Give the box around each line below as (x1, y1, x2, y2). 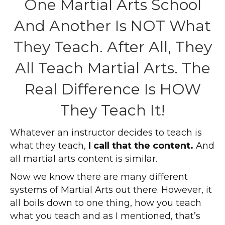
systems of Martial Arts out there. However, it (10, 184, 212, 196)
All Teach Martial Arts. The (15, 59, 210, 78)
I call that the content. (88, 140, 193, 152)
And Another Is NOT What (14, 17, 211, 36)
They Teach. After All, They (13, 38, 212, 57)
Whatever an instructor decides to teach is (10, 127, 202, 139)
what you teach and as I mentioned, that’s (10, 210, 200, 222)
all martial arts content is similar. (10, 153, 157, 165)
